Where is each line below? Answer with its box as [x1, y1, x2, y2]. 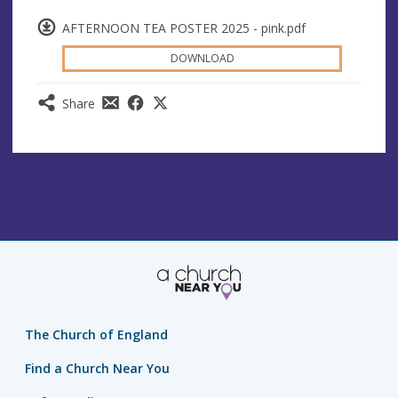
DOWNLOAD [170, 51, 235, 67]
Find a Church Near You [25, 360, 170, 378]
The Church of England [25, 326, 168, 344]
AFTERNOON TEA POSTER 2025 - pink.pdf [62, 20, 306, 37]
